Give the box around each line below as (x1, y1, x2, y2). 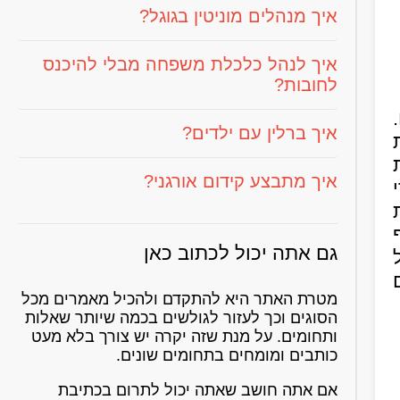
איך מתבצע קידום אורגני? (144, 171, 337, 191)
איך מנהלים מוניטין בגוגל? (139, 6, 337, 26)
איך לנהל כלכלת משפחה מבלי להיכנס (43, 54, 337, 74)
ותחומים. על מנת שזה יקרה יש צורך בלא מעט (31, 328, 337, 346)
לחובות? (274, 75, 337, 95)
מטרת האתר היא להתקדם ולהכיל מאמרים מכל (21, 290, 337, 308)
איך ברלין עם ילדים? (182, 123, 337, 143)
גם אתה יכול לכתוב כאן (144, 242, 337, 264)
